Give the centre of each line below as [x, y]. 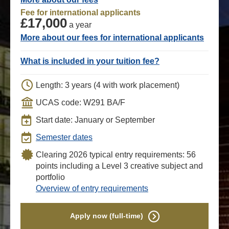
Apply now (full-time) [106, 216]
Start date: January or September [95, 120]
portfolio [50, 177]
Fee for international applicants [81, 13]
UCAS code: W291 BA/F [81, 103]
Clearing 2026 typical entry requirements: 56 [116, 155]
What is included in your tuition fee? [90, 61]
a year [79, 25]
